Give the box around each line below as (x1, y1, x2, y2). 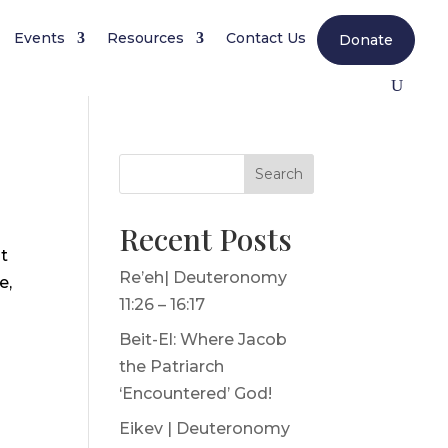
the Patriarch (119, 357, 225, 376)
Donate (339, 31, 394, 49)
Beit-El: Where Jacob (119, 330, 288, 349)
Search (254, 165, 303, 183)
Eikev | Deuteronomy (119, 419, 291, 438)
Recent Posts (119, 219, 293, 259)
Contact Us (226, 29, 307, 47)
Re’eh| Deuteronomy (119, 268, 288, 287)
